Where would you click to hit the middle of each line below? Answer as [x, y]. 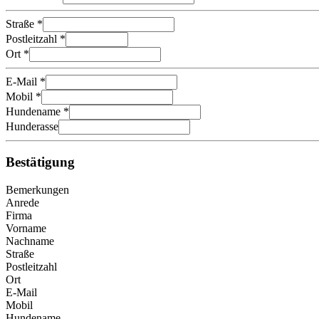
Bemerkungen [37, 190]
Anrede [22, 203]
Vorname [26, 229]
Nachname [30, 241]
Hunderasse [32, 126]
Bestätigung [40, 162]
